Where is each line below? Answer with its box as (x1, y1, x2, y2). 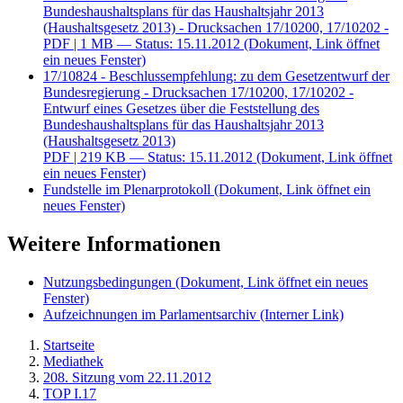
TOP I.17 (43, 385, 96, 401)
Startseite (43, 336, 94, 353)
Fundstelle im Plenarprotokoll (43, 181, 210, 197)
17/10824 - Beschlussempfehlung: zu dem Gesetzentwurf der (43, 67, 390, 84)
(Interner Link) (260, 306, 344, 322)
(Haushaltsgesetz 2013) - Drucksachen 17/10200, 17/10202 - (43, 19, 389, 35)
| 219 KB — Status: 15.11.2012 (74, 148, 253, 165)
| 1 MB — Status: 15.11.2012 (74, 35, 240, 51)
